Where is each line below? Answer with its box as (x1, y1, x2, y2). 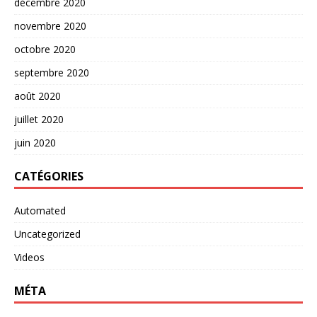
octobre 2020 (14, 42, 76, 56)
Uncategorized (14, 226, 81, 241)
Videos (14, 250, 45, 264)
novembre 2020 (14, 18, 86, 33)
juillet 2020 (14, 112, 64, 126)
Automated (14, 203, 66, 217)
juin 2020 (14, 135, 56, 149)
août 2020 (14, 88, 61, 103)
